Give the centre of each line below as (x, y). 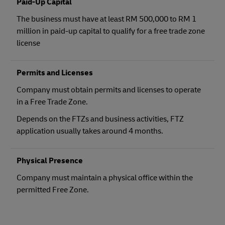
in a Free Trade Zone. (52, 102)
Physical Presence (50, 160)
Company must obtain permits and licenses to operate (109, 90)
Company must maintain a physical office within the (105, 178)
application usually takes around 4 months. (90, 131)
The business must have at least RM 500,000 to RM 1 (106, 19)
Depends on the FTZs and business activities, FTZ (100, 119)
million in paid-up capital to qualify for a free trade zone (111, 31)
